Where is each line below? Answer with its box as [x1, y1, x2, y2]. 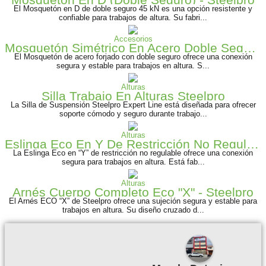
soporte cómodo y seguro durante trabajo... [59, 109, 207, 119]
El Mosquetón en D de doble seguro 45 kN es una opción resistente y [14, 4, 252, 14]
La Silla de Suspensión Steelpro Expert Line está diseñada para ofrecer [10, 100, 256, 110]
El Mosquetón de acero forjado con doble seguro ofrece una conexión [14, 52, 252, 62]
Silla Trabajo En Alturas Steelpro [41, 89, 225, 103]
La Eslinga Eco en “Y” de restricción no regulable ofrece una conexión [13, 148, 253, 158]
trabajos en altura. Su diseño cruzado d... [62, 205, 204, 215]
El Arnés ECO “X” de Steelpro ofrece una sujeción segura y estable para [9, 197, 257, 206]
